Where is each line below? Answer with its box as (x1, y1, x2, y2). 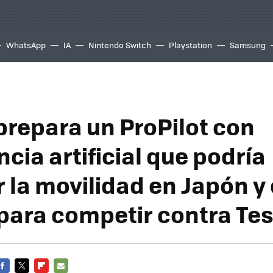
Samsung (230, 39, 266, 51)
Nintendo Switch (88, 39, 151, 51)
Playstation (169, 39, 212, 51)
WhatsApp (6, 39, 46, 51)
